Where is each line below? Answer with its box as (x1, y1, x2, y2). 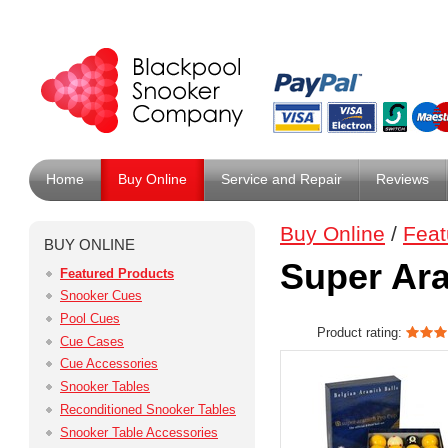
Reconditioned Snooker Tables (60, 401, 236, 417)
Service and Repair (221, 171, 342, 187)
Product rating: (316, 325, 406, 341)
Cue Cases (60, 333, 124, 349)
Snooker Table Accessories (60, 424, 218, 440)
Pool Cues (60, 311, 120, 327)
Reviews (376, 171, 429, 187)
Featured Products (60, 265, 174, 281)
